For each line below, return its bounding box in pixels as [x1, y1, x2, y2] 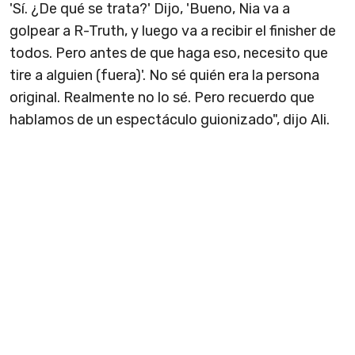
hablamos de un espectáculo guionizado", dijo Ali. [10, 111, 330, 129]
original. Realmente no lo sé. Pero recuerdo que [10, 89, 315, 107]
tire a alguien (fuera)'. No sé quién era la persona [10, 67, 319, 85]
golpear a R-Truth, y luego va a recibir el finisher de [10, 22, 336, 40]
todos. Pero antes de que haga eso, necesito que [10, 44, 328, 63]
